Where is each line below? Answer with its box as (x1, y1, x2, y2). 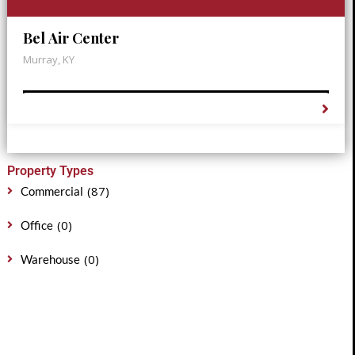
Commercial (20, 184, 83, 198)
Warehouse (20, 252, 80, 266)
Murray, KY (22, 52, 74, 67)
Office (20, 218, 53, 232)
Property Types (6, 163, 94, 178)
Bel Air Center (22, 29, 119, 48)
